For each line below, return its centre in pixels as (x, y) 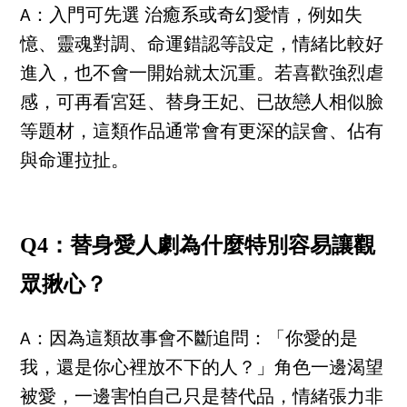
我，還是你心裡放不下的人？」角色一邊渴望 (202, 369)
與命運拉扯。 (75, 161)
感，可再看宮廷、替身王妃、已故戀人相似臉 (202, 103)
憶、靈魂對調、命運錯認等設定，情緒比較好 (202, 45)
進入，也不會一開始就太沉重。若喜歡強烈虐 (202, 74)
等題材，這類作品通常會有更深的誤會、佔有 (202, 132)
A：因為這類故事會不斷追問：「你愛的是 (189, 340)
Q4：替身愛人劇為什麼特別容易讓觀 (198, 245)
